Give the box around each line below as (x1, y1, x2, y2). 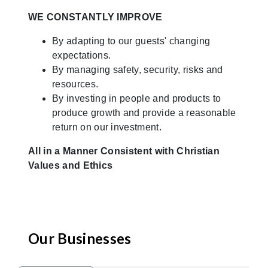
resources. (52, 78, 99, 89)
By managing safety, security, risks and (52, 64, 223, 75)
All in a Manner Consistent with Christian (28, 145, 220, 156)
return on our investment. (52, 121, 162, 132)
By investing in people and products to (52, 93, 221, 103)
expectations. (52, 50, 111, 60)
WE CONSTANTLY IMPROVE (28, 11, 163, 22)
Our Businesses (28, 229, 132, 247)
